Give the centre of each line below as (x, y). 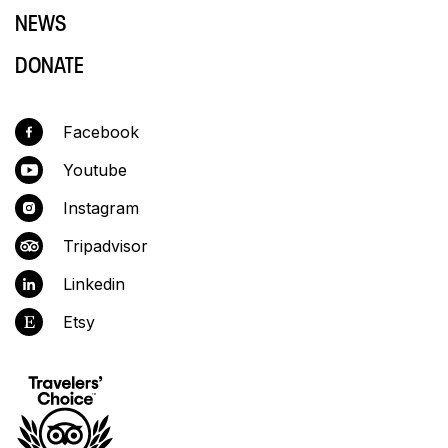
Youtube (95, 169)
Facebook (101, 131)
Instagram (101, 207)
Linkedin (94, 283)
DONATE (49, 62)
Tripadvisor (105, 245)
